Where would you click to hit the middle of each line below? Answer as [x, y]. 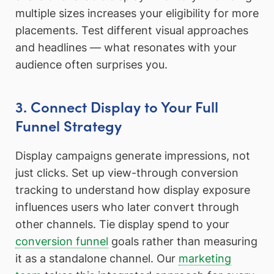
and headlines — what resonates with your [126, 47]
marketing [205, 259]
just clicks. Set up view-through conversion [127, 173]
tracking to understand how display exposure [133, 190]
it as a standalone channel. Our [97, 259]
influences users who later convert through [127, 207]
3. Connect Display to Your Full [117, 106]
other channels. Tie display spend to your [122, 224]
